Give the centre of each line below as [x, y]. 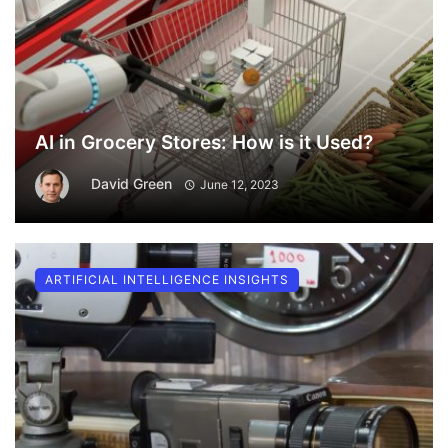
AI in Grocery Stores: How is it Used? [204, 142]
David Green [131, 183]
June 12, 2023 [239, 184]
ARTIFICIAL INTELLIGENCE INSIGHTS [167, 279]
